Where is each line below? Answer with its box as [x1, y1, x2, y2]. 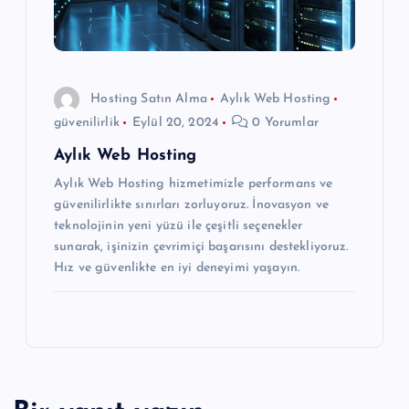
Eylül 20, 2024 [132, 116, 220, 131]
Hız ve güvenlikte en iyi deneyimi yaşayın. [54, 261, 300, 276]
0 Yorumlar [248, 116, 319, 131]
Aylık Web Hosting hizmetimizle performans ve [54, 177, 333, 192]
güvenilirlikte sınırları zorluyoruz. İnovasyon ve [54, 198, 330, 213]
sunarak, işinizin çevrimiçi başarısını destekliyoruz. [54, 240, 349, 255]
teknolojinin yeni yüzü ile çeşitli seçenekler [54, 219, 303, 234]
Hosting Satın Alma [90, 91, 207, 106]
